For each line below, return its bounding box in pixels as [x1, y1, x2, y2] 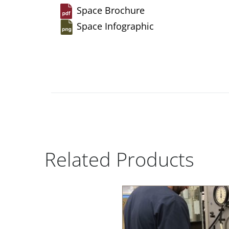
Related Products [44, 146, 194, 173]
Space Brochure [77, 4, 145, 16]
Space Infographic [77, 19, 154, 32]
